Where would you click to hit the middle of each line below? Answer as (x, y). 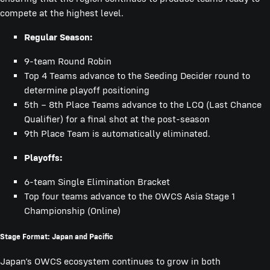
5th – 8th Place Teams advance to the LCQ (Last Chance (143, 105)
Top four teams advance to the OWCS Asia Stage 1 (130, 196)
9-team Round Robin (68, 61)
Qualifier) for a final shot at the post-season (117, 119)
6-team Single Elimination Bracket (97, 182)
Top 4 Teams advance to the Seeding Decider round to (137, 76)
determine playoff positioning (87, 90)
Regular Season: (58, 37)
